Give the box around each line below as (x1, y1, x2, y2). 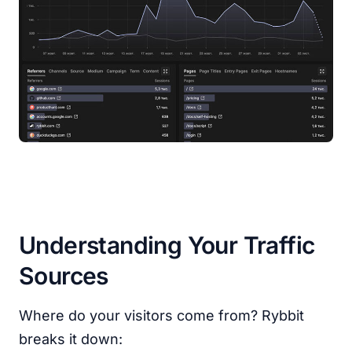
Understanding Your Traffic (19, 231, 315, 259)
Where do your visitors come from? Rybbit (19, 307, 304, 324)
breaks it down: (19, 331, 123, 347)
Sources (19, 262, 108, 290)
